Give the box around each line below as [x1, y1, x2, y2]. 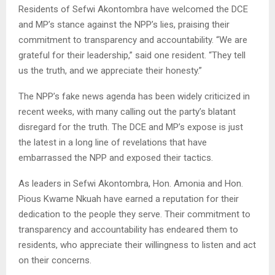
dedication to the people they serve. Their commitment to [18, 209, 250, 220]
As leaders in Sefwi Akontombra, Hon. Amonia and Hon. [18, 178, 243, 190]
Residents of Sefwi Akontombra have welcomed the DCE [18, 4, 248, 15]
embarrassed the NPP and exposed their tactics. [18, 152, 213, 164]
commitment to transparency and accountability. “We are [18, 34, 247, 46]
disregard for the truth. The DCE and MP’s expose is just [18, 122, 243, 133]
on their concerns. [18, 255, 91, 266]
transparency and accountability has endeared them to [18, 224, 238, 236]
